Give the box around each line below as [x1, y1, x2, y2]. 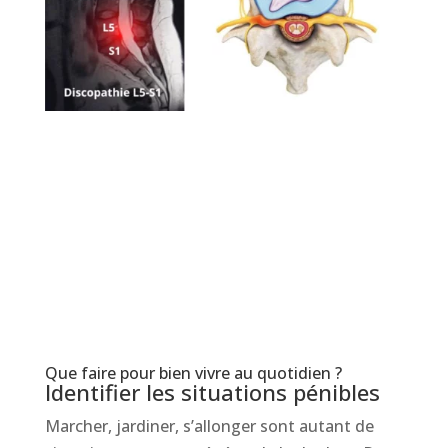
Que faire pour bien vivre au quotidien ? [44, 361, 342, 384]
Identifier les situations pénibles [44, 376, 380, 407]
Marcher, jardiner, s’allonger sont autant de [44, 414, 374, 437]
